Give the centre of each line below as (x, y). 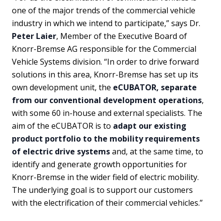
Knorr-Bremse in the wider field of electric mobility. (105, 177)
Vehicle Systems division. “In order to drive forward (105, 61)
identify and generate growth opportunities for (99, 164)
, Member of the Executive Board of (122, 36)
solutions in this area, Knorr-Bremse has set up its (105, 74)
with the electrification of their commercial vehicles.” (107, 203)
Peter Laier (34, 36)
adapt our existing (150, 126)
